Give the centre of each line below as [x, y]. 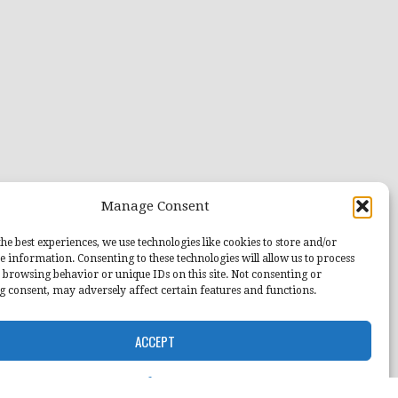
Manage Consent [155, 206]
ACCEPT [155, 341]
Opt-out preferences [140, 382]
